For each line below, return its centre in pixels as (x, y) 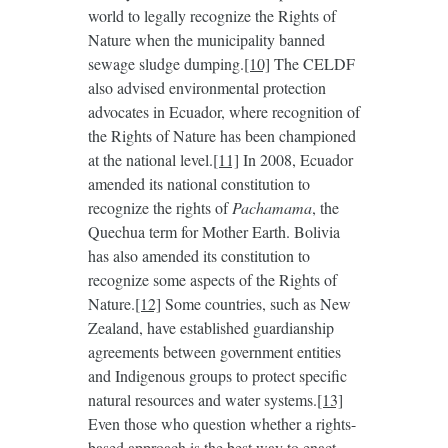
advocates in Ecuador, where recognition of (223, 112)
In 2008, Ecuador (295, 160)
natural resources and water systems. (202, 400)
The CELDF (312, 64)
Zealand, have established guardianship (210, 328)
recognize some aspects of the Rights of (212, 280)
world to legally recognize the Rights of (211, 16)
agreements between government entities (214, 352)
